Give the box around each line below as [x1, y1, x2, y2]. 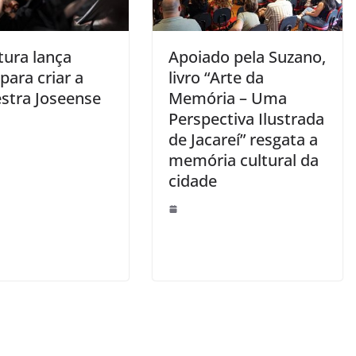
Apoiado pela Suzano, [168, 45, 326, 68]
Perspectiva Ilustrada [168, 107, 324, 130]
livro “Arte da [168, 66, 264, 88]
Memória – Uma [168, 87, 287, 109]
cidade [168, 169, 217, 192]
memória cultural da [168, 149, 319, 171]
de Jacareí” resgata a [168, 128, 318, 150]
